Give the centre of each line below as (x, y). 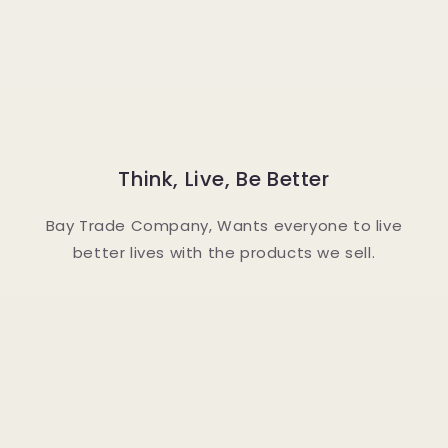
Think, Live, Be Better (224, 179)
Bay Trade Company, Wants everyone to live (224, 225)
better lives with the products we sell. (224, 252)
